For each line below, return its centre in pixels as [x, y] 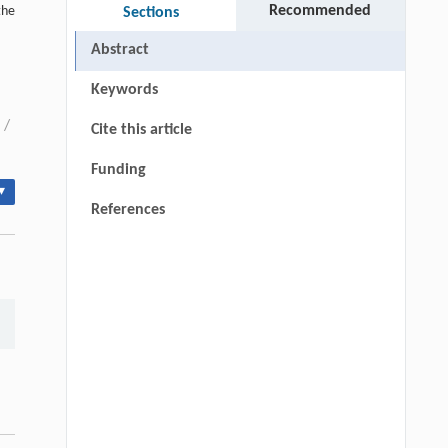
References [127, 209]
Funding [118, 169]
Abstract [119, 49]
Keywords [124, 89]
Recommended [320, 10]
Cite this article [141, 129]
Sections [151, 12]
